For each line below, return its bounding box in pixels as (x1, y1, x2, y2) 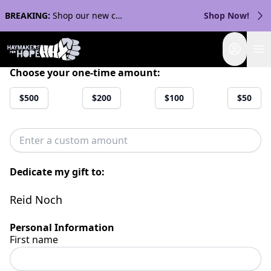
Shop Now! (204, 10, 249, 21)
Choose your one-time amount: (10, 66, 160, 79)
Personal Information (10, 221, 114, 234)
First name (10, 233, 58, 246)
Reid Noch (10, 192, 62, 207)
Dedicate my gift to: (10, 165, 105, 178)
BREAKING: (5, 10, 50, 21)
